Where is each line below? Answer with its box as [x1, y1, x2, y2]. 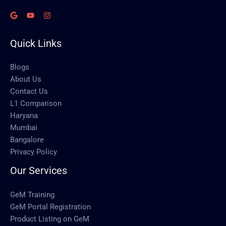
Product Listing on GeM [10, 214, 89, 223]
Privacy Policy [10, 147, 57, 157]
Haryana [10, 111, 38, 121]
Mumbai [10, 123, 37, 133]
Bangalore [10, 135, 44, 145]
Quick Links [10, 37, 62, 50]
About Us [10, 75, 41, 84]
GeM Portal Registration [10, 202, 91, 211]
